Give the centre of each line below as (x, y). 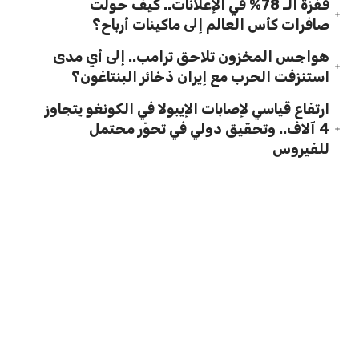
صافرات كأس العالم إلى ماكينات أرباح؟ (211, 24)
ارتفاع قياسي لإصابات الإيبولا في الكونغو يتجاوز (188, 109)
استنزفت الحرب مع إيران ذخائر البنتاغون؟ (201, 77)
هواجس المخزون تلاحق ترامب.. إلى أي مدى (192, 56)
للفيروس (301, 149)
